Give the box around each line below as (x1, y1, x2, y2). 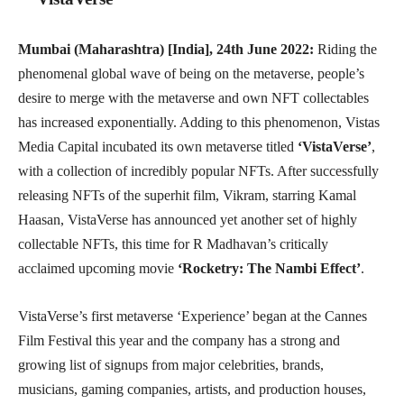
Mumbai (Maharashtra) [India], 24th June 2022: (18, 41, 314, 58)
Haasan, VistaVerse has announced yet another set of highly (18, 212, 357, 228)
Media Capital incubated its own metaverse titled (18, 139, 298, 155)
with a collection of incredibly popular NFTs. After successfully (18, 163, 379, 179)
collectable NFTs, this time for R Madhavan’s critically (18, 236, 328, 252)
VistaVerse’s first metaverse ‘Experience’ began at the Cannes (18, 308, 367, 325)
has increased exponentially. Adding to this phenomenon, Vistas (18, 115, 380, 131)
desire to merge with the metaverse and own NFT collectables (18, 90, 369, 106)
